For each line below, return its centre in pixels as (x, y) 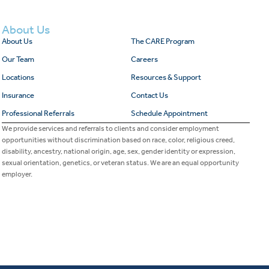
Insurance (18, 95)
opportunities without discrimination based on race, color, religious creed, (118, 140)
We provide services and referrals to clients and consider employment (110, 129)
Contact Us (149, 95)
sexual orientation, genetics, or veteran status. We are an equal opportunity (120, 163)
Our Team (18, 59)
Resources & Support (166, 77)
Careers (144, 59)
